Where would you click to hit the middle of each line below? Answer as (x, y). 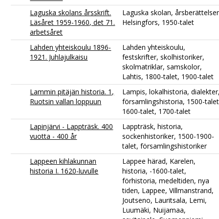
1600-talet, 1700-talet (157, 111)
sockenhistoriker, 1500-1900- (168, 136)
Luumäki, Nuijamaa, (154, 210)
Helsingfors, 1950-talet (158, 22)
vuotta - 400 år (54, 136)
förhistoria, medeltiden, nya (166, 180)
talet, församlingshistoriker (165, 146)
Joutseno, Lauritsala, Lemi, (165, 200)
